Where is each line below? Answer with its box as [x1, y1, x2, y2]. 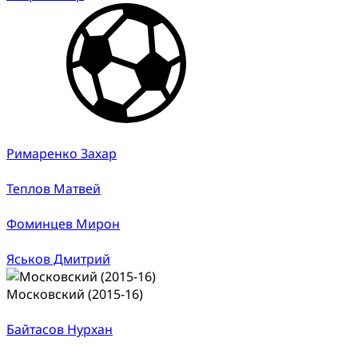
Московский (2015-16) [6, 284, 143, 303]
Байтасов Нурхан [6, 320, 113, 338]
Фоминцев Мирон [6, 214, 120, 233]
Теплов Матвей [6, 179, 101, 197]
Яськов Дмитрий [6, 249, 110, 268]
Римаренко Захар [6, 144, 117, 162]
